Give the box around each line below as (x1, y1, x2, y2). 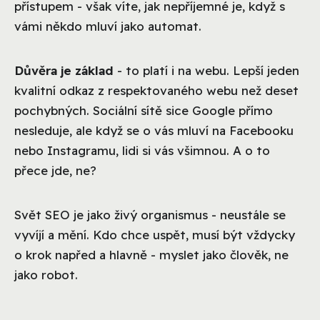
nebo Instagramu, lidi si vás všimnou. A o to (14, 142, 270, 158)
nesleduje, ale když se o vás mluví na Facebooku (14, 122, 294, 138)
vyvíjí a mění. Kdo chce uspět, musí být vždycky (14, 226, 295, 242)
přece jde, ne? (14, 162, 96, 178)
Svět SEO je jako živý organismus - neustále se (14, 206, 286, 222)
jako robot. (14, 266, 78, 282)
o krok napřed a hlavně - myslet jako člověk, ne (14, 246, 289, 262)
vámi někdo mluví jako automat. (14, 18, 201, 34)
